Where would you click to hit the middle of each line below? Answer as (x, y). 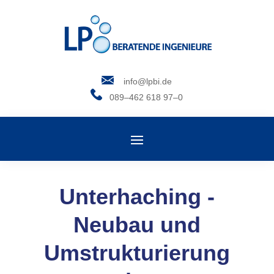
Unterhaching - (137, 197)
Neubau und (137, 225)
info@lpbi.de (143, 81)
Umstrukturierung (137, 253)
